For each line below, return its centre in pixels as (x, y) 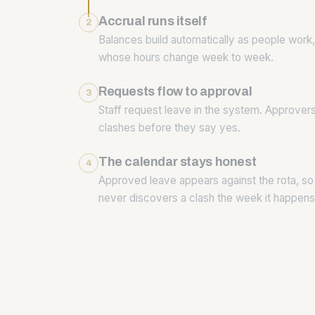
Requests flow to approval (175, 92)
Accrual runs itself (153, 21)
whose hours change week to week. (186, 58)
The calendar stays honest (178, 162)
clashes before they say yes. (169, 128)
